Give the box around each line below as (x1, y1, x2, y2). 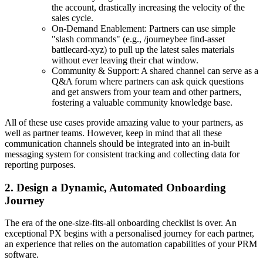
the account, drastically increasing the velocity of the (52, 2, 245, 12)
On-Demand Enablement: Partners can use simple (52, 23, 235, 33)
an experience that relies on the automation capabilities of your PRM (5, 239, 257, 249)
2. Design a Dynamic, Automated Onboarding (5, 181, 226, 194)
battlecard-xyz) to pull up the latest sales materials (52, 44, 234, 55)
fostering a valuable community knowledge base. (52, 97, 232, 107)
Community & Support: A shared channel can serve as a (52, 65, 258, 76)
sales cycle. (52, 12, 93, 23)
